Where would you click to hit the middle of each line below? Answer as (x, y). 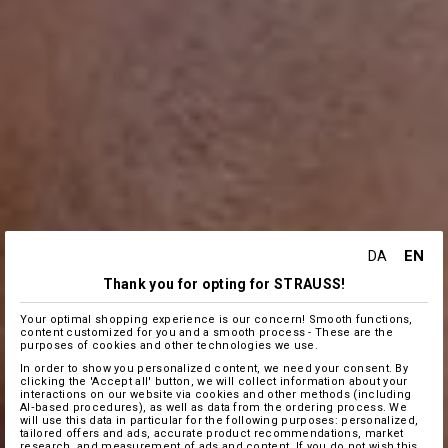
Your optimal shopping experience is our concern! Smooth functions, (216, 319)
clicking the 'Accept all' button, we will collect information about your (214, 381)
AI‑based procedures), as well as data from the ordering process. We (214, 407)
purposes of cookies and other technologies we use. (169, 345)
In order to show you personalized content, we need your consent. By (214, 368)
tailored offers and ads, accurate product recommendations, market (212, 433)
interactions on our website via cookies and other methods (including (216, 394)
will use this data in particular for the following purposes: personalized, (219, 420)
